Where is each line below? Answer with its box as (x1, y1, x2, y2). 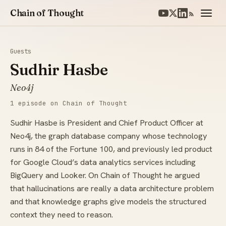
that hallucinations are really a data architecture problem (10, 183, 214, 194)
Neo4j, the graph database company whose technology (10, 131, 207, 142)
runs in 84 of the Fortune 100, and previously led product (10, 144, 212, 155)
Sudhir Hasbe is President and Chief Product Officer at (10, 118, 203, 129)
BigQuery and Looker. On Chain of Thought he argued (10, 170, 200, 181)
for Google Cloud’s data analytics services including (10, 157, 196, 168)
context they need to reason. (10, 209, 113, 220)
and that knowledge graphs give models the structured (10, 196, 206, 207)
